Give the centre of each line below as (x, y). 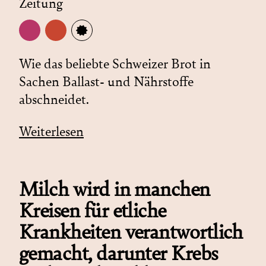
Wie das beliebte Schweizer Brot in (115, 64)
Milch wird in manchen (115, 189)
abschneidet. (54, 99)
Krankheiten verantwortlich (131, 232)
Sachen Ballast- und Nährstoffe (106, 82)
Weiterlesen (51, 132)
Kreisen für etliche (93, 210)
